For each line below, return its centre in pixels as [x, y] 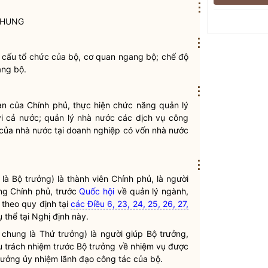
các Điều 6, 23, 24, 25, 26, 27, [130, 204]
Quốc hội [97, 191]
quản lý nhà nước [80, 118]
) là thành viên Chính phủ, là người [120, 179]
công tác [114, 259]
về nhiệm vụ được [152, 246]
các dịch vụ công [152, 118]
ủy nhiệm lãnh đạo [58, 259]
